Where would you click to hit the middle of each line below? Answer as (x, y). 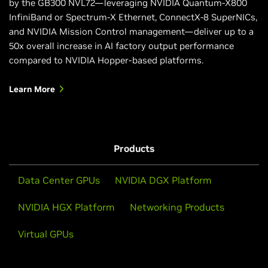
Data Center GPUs (59, 180)
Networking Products (177, 207)
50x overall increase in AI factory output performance (121, 45)
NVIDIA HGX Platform (66, 207)
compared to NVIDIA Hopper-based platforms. (106, 60)
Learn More (32, 89)
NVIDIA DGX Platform (163, 180)
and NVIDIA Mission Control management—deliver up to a (131, 31)
